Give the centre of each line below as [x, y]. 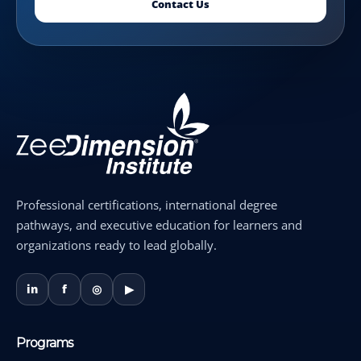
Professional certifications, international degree [147, 205]
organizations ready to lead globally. [116, 245]
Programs [44, 343]
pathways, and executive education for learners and [159, 225]
